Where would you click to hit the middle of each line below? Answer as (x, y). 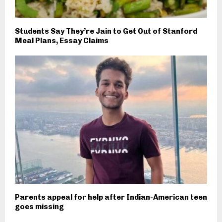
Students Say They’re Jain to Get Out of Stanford (106, 31)
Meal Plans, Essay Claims (62, 40)
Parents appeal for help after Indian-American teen (111, 197)
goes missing (39, 206)
